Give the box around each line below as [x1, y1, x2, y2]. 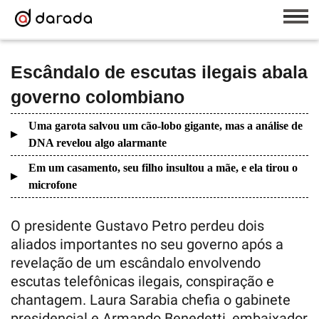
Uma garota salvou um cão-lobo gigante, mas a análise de [28, 120, 303, 132]
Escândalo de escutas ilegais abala [11, 62, 308, 82]
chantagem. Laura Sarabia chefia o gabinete [11, 291, 291, 308]
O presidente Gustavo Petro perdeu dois [11, 217, 264, 234]
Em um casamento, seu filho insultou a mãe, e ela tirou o [28, 162, 298, 174]
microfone [28, 179, 77, 191]
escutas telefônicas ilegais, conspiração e [11, 273, 274, 290]
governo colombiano [11, 87, 184, 107]
